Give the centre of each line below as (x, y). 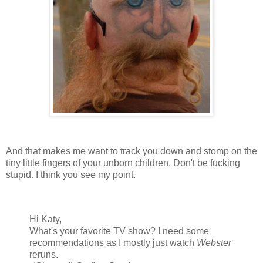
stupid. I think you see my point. (71, 174)
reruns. (44, 254)
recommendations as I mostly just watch (113, 242)
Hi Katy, (45, 219)
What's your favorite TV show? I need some (119, 231)
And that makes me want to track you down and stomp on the (131, 151)
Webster (214, 242)
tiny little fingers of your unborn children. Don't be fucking (123, 163)
